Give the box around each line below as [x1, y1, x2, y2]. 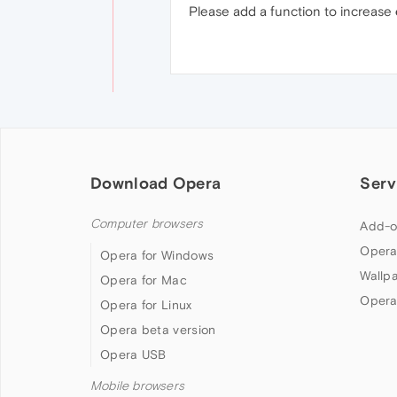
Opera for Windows [100, 248, 214, 262]
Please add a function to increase [189, 4, 395, 19]
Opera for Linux [100, 298, 192, 312]
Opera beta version [100, 323, 216, 337]
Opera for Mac [100, 273, 187, 287]
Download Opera [90, 174, 222, 192]
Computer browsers [90, 216, 204, 231]
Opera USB [100, 347, 167, 362]
